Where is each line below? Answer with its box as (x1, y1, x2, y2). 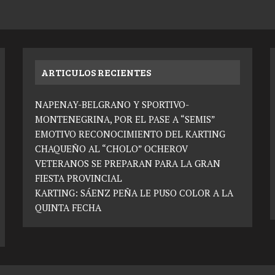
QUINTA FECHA (35, 201, 102, 214)
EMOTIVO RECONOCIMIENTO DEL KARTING (35, 127, 226, 140)
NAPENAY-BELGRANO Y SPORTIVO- (35, 98, 190, 110)
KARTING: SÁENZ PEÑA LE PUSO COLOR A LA (35, 186, 234, 199)
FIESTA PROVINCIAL (35, 171, 123, 184)
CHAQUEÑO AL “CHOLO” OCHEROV (35, 142, 188, 155)
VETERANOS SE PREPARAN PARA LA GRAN (35, 157, 221, 169)
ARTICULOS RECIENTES (41, 65, 152, 79)
